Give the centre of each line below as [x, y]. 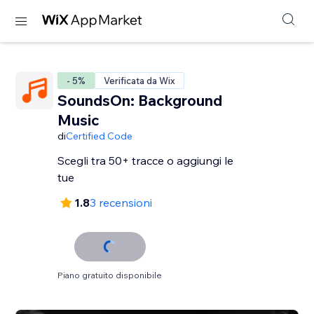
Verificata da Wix [140, 81]
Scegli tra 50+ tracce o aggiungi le [146, 161]
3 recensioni [121, 203]
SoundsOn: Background [140, 100]
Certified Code [100, 136]
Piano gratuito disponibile [110, 275]
